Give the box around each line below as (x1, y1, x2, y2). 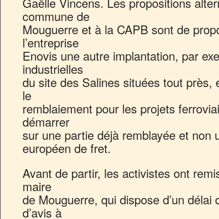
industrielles (22, 60, 83, 77)
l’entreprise (22, 34, 79, 51)
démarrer (22, 113, 69, 130)
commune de (22, 7, 89, 24)
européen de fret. (22, 139, 111, 156)
